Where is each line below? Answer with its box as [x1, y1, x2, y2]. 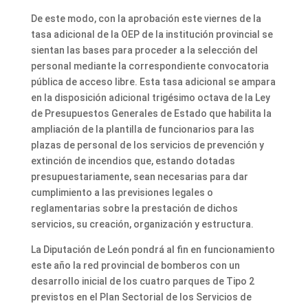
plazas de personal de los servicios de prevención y [30, 139, 264, 151]
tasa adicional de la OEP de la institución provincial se [30, 28, 273, 40]
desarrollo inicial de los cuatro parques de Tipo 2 [30, 275, 254, 287]
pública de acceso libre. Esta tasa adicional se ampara [30, 76, 276, 87]
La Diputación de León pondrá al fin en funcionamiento [30, 243, 275, 255]
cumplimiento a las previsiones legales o [30, 186, 213, 198]
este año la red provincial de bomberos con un [30, 259, 240, 271]
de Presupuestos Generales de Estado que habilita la [30, 107, 272, 119]
